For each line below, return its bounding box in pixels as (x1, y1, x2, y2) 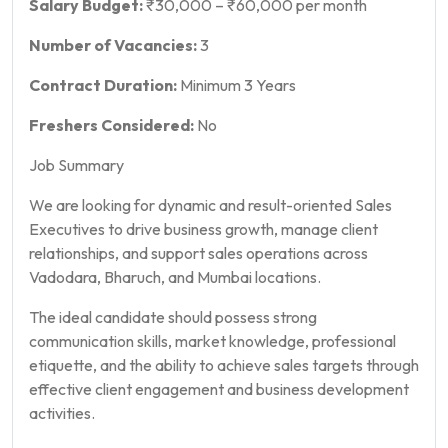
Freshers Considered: (29, 115, 194, 135)
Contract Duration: (29, 75, 177, 95)
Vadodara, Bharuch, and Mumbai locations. (29, 267, 321, 287)
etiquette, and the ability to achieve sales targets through (29, 355, 419, 375)
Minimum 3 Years (177, 75, 296, 95)
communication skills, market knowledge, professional (29, 331, 396, 351)
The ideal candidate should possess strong (29, 307, 317, 327)
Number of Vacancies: (29, 35, 197, 55)
